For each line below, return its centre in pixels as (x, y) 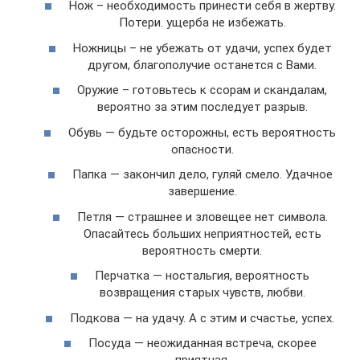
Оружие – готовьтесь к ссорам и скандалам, (202, 90)
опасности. (202, 149)
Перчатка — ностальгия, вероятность (202, 276)
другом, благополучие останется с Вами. (202, 65)
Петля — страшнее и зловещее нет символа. (202, 217)
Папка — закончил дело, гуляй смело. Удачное (202, 174)
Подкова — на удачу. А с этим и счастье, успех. (202, 318)
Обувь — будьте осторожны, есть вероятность (202, 132)
